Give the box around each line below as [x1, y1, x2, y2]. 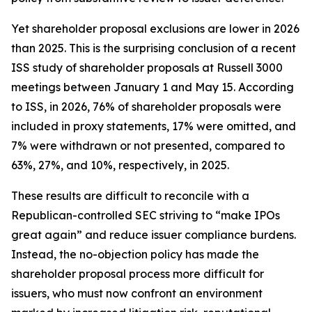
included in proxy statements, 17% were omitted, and [11, 119, 296, 133]
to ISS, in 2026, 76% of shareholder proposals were [11, 100, 281, 114]
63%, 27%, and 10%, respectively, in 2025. [11, 158, 229, 172]
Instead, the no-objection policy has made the [11, 247, 259, 261]
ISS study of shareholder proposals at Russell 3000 [11, 61, 283, 75]
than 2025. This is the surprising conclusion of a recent [11, 41, 296, 55]
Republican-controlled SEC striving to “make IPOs [11, 208, 280, 222]
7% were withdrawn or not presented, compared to [11, 139, 285, 153]
